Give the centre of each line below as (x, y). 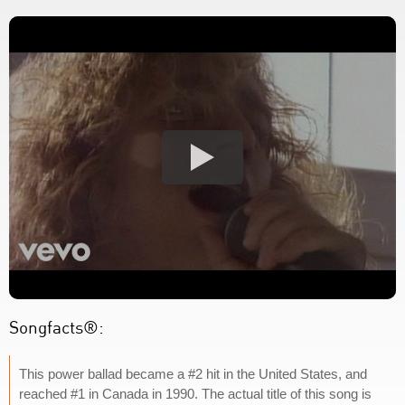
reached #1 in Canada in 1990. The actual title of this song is (195, 393)
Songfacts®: (57, 326)
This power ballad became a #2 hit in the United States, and (193, 373)
